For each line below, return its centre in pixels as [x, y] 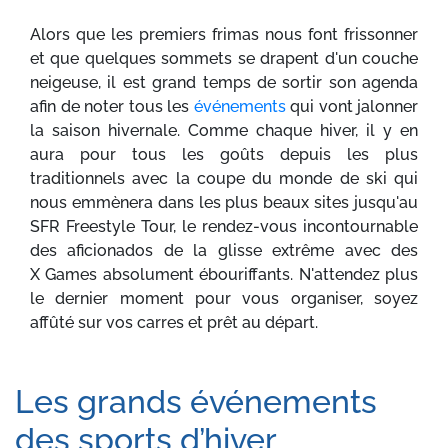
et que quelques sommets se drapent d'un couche [224, 58]
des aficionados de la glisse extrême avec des [224, 250]
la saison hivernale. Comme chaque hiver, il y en [224, 130]
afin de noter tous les [112, 106]
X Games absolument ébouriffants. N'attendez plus [224, 274]
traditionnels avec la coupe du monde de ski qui [224, 178]
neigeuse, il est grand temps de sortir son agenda [224, 82]
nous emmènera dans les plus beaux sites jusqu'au [224, 202]
